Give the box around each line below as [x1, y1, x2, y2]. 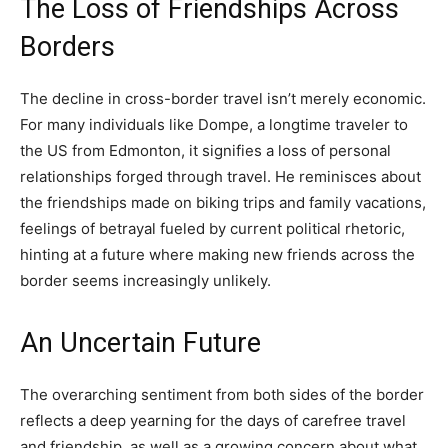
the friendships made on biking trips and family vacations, [20, 193, 426, 213]
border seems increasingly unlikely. [20, 271, 271, 291]
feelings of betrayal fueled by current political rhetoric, [20, 219, 405, 239]
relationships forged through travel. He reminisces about [20, 167, 421, 187]
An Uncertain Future [20, 327, 261, 360]
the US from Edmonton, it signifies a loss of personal [20, 141, 391, 161]
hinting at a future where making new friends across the [20, 245, 415, 265]
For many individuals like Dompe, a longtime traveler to [20, 115, 408, 135]
